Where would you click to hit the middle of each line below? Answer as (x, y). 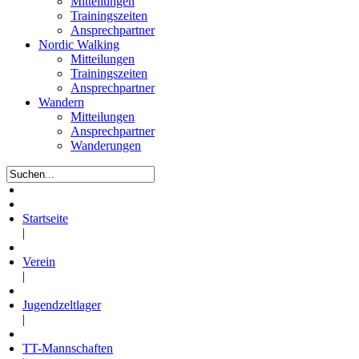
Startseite (45, 218)
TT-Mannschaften (68, 348)
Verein (39, 261)
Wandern (61, 102)
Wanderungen (106, 145)
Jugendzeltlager (62, 305)
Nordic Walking (79, 44)
